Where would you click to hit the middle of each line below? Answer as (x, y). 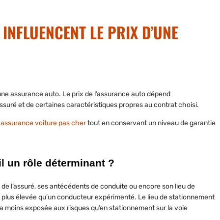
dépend (158, 94)
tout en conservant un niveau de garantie (151, 123)
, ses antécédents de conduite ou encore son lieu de (115, 187)
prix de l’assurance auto (109, 94)
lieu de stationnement (181, 197)
